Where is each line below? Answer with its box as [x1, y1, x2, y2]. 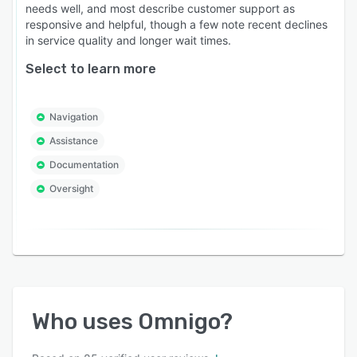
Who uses [32, 308, 138, 335]
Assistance [49, 134, 98, 147]
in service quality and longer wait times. [25, 33, 231, 47]
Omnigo [138, 308, 220, 335]
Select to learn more [25, 61, 156, 76]
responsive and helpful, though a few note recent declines [25, 17, 328, 31]
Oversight [49, 182, 93, 194]
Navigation [49, 110, 98, 123]
